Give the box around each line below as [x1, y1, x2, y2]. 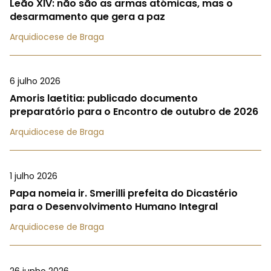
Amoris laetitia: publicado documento [10, 91, 198, 106]
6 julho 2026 [10, 75, 60, 88]
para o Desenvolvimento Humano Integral [10, 200, 218, 214]
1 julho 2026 [10, 170, 57, 183]
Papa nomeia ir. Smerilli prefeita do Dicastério [10, 186, 238, 201]
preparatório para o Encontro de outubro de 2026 [10, 105, 258, 119]
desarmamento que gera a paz [10, 10, 165, 24]
